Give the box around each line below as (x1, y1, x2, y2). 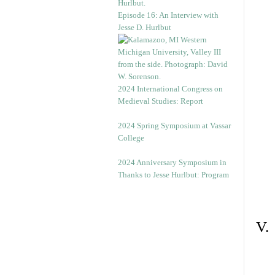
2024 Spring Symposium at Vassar (118, 121, 231, 130)
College (118, 133, 144, 142)
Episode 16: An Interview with (118, 10, 219, 20)
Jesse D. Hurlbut (118, 23, 171, 32)
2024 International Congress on (118, 84, 223, 93)
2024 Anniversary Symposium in (118, 158, 227, 167)
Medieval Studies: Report (118, 96, 203, 106)
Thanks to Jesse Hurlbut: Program (118, 170, 229, 179)
